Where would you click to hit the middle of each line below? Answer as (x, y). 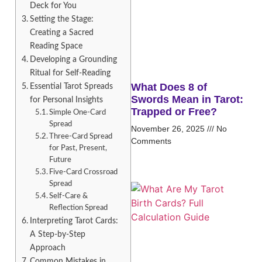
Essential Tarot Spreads (71, 87)
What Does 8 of (169, 87)
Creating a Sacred (61, 33)
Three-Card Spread (81, 137)
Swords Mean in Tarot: (187, 100)
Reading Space (56, 46)
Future (61, 160)
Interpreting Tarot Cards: (74, 221)
